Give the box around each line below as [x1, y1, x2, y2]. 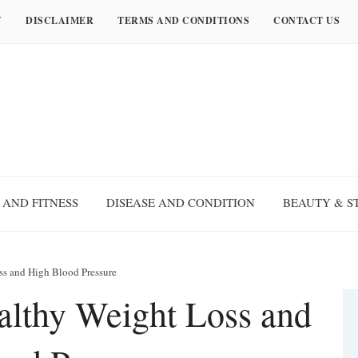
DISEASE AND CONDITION [106, 194, 255, 210]
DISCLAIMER [26, 14, 93, 27]
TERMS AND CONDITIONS [117, 14, 249, 27]
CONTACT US [273, 14, 340, 27]
